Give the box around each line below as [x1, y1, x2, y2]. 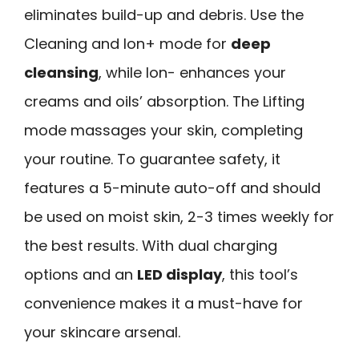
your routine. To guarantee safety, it [24, 148, 280, 169]
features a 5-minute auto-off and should [24, 177, 321, 198]
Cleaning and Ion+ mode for [24, 33, 231, 54]
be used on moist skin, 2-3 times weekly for [24, 206, 334, 227]
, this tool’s [222, 264, 298, 284]
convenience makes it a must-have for [24, 292, 303, 313]
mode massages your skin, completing [24, 119, 303, 140]
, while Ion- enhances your [99, 62, 286, 83]
